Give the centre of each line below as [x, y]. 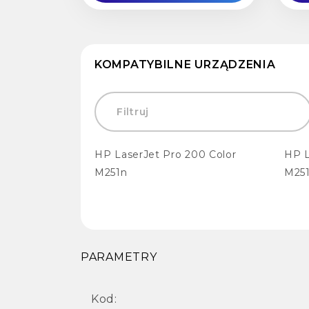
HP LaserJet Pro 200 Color [166, 154]
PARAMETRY [119, 257]
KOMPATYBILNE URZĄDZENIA [185, 64]
